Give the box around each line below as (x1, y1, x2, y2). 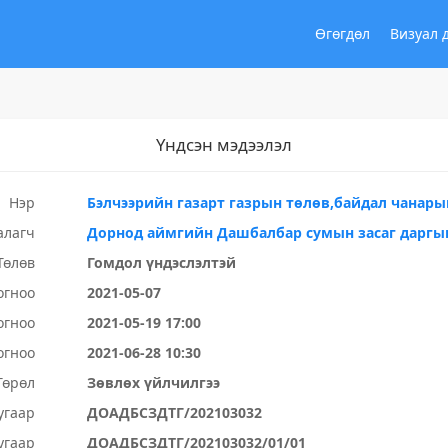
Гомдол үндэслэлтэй (87, 253, 237, 272)
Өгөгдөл (315, 24, 370, 43)
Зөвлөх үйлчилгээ (87, 373, 221, 392)
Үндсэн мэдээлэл (156, 133, 292, 156)
